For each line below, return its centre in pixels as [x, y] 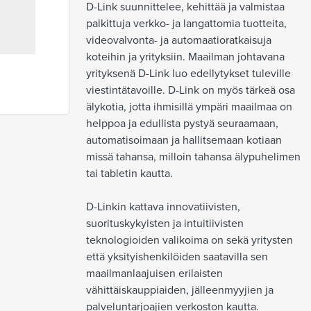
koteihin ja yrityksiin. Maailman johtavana [185, 57]
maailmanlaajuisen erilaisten [154, 274]
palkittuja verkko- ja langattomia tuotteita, [186, 24]
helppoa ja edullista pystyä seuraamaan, [182, 124]
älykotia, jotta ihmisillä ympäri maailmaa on [189, 107]
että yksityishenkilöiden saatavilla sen [177, 257]
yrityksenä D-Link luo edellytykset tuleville [188, 74]
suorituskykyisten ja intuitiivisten [165, 224]
